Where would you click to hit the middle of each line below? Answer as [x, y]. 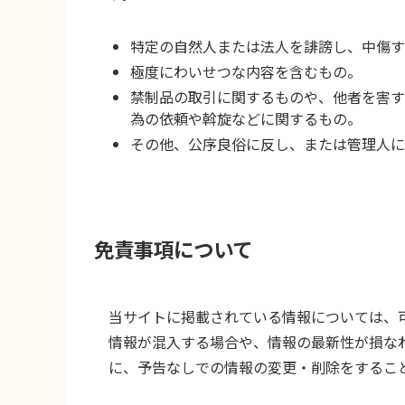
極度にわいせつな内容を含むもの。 [246, 71]
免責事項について [173, 249]
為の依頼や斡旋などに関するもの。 [246, 118]
